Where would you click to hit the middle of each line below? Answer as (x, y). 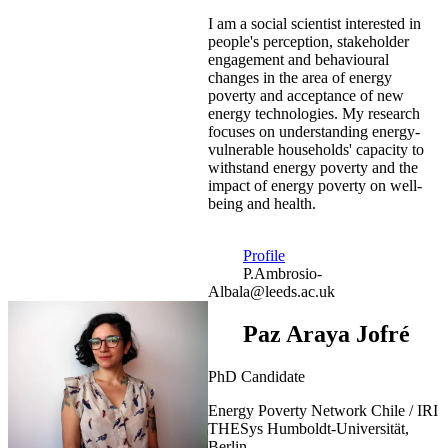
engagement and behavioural (298, 60)
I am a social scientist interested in (314, 24)
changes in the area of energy (300, 78)
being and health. (262, 204)
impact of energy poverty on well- (315, 186)
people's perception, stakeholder (308, 42)
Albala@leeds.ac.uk (271, 292)
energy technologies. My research (314, 114)
